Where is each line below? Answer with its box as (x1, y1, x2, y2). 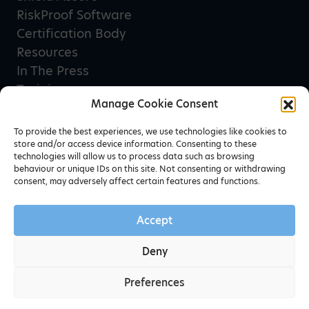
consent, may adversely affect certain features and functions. (14, 175, 260, 187)
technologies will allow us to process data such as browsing (14, 150, 255, 162)
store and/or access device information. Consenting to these (14, 138, 257, 150)
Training (17, 81, 67, 99)
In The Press (17, 62, 89, 80)
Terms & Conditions (17, 118, 134, 136)
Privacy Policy (17, 99, 99, 117)
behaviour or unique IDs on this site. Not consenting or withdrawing (14, 163, 286, 175)
